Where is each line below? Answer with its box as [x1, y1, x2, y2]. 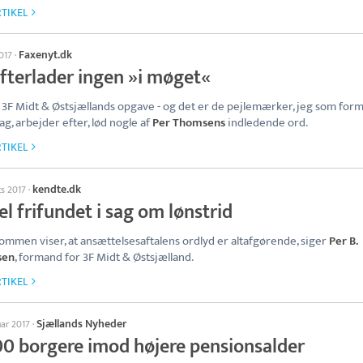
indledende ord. [225, 113, 308, 133]
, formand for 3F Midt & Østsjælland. [15, 247, 194, 267]
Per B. [329, 231, 357, 251]
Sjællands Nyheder [36, 314, 126, 333]
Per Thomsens [152, 113, 225, 133]
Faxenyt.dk [19, 45, 72, 64]
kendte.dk [32, 180, 81, 199]
